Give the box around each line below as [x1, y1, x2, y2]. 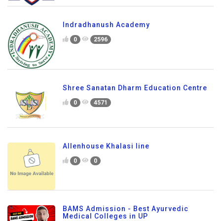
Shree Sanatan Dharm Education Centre [63, 83, 207, 92]
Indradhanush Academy [63, 20, 150, 29]
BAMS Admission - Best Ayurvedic [63, 205, 188, 213]
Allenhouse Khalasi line [63, 142, 149, 150]
